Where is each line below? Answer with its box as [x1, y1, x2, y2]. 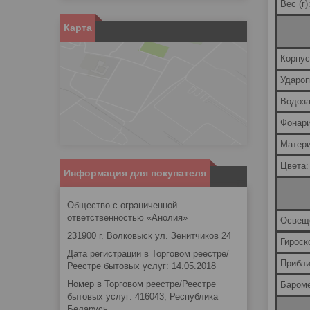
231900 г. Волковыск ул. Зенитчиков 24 [67, 230, 231, 241]
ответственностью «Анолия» [67, 212, 188, 224]
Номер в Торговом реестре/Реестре [67, 279, 216, 290]
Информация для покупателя [64, 167, 206, 179]
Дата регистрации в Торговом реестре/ [67, 248, 229, 259]
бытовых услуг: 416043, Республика [67, 291, 218, 302]
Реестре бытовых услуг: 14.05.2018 [67, 261, 216, 272]
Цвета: [280, 161, 309, 172]
